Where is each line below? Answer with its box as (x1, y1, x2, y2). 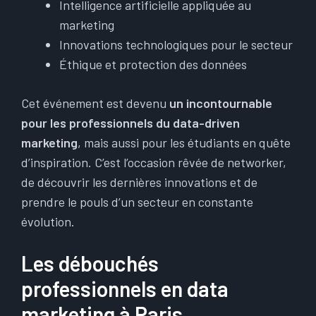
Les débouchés (21, 250, 159, 276)
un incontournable (169, 95, 272, 111)
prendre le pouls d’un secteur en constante (21, 194, 253, 209)
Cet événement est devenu (21, 95, 169, 111)
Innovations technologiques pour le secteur (59, 37, 293, 52)
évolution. (21, 214, 75, 229)
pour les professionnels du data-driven (21, 115, 240, 130)
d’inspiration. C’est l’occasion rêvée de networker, (21, 154, 286, 170)
